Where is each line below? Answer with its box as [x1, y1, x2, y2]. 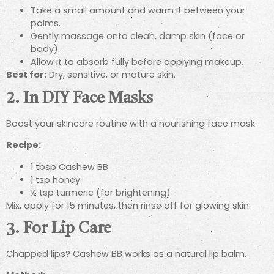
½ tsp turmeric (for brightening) [31, 186, 171, 199]
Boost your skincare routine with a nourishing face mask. [6, 117, 257, 130]
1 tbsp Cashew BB [31, 160, 108, 173]
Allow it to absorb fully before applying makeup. [31, 56, 243, 68]
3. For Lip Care [6, 221, 111, 237]
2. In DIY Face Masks [6, 91, 153, 106]
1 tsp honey [31, 173, 80, 186]
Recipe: [6, 139, 41, 152]
